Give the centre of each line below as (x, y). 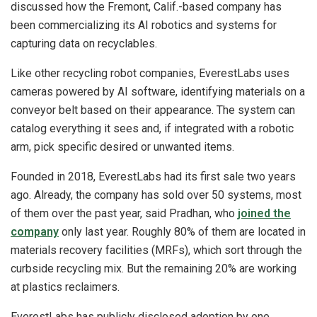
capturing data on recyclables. (85, 44)
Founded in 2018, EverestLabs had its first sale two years (153, 177)
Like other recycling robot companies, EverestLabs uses (150, 74)
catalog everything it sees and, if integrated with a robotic (152, 129)
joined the (264, 214)
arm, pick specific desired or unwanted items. (122, 147)
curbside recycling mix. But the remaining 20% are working (154, 269)
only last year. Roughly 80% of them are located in (182, 232)
